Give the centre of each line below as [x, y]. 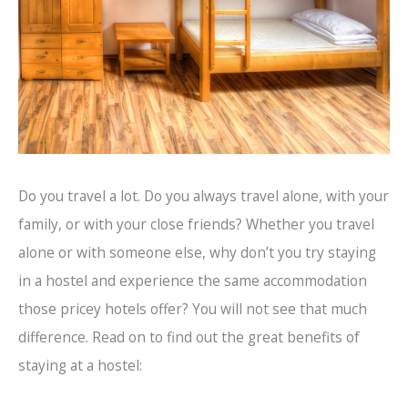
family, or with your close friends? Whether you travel [196, 224]
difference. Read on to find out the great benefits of [189, 337]
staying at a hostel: [80, 365]
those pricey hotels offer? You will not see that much [193, 308]
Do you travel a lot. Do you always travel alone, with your [204, 195]
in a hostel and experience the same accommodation [193, 280]
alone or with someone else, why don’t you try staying [197, 252]
